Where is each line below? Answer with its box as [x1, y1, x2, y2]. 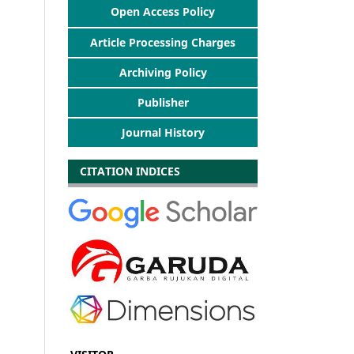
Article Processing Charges [90, 34, 235, 50]
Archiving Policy [119, 64, 207, 80]
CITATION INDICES [70, 163, 180, 179]
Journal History [121, 124, 205, 140]
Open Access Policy [111, 3, 215, 19]
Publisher [137, 94, 189, 110]
